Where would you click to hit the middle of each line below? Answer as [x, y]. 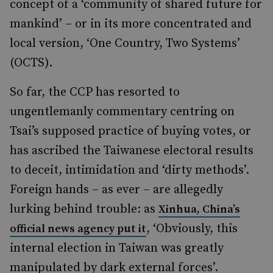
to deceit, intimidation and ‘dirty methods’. [129, 170]
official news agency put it [78, 229]
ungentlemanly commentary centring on [122, 112]
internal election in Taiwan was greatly [117, 248]
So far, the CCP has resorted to [95, 92]
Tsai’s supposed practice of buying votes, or [130, 131]
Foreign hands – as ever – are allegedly [116, 190]
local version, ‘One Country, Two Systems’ [125, 44]
